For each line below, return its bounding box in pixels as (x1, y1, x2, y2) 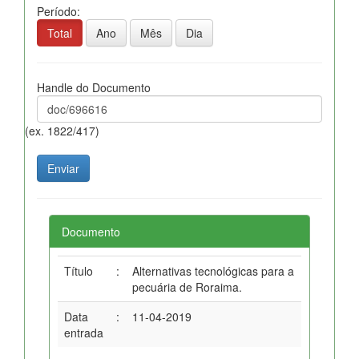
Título (64, 262, 93, 279)
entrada (64, 324, 103, 341)
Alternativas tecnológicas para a (132, 262, 294, 279)
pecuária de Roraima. (132, 278, 242, 295)
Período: (37, 2, 80, 19)
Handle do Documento (37, 79, 151, 95)
